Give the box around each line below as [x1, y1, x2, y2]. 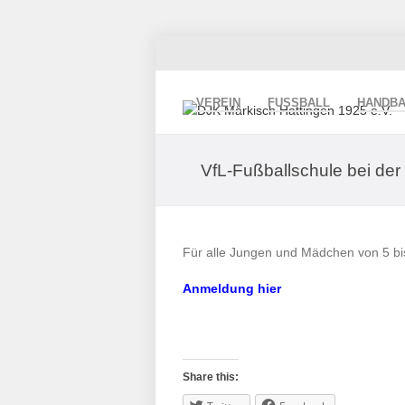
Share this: [183, 371, 239, 383]
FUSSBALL [268, 96, 330, 109]
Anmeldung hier [183, 281, 281, 296]
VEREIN [196, 96, 240, 109]
